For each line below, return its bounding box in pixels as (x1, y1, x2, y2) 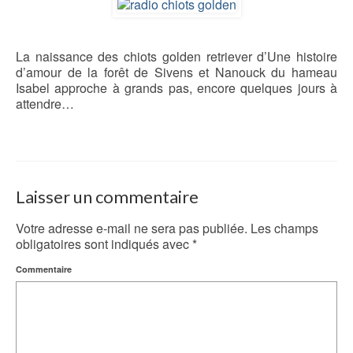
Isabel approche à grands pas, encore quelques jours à (16, 78, 337, 97)
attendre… (16, 94, 74, 113)
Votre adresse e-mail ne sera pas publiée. (16, 219, 247, 237)
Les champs (247, 219, 318, 237)
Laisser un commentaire (16, 186, 199, 207)
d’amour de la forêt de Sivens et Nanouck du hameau (16, 62, 337, 81)
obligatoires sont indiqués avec (16, 235, 192, 253)
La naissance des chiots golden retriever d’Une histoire (16, 46, 337, 65)
